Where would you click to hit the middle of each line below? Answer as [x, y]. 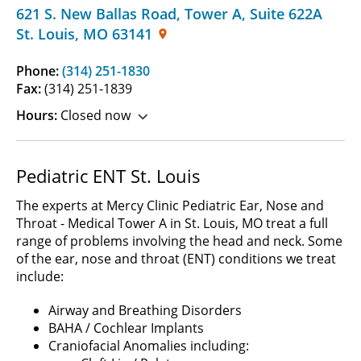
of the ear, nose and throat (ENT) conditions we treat [176, 258]
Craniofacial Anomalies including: [149, 345]
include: [40, 276]
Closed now [94, 115]
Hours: [37, 115]
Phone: [39, 71]
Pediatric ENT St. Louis [108, 175]
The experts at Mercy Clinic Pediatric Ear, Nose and [170, 205]
